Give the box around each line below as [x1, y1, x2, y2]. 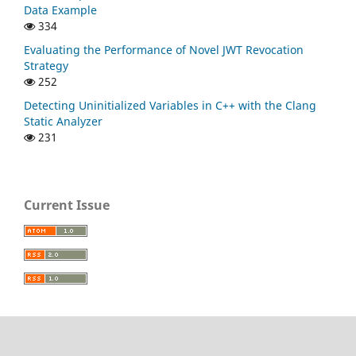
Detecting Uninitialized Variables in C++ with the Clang [24, 97, 316, 113]
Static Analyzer [24, 113, 103, 129]
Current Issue [24, 195, 110, 214]
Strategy [24, 57, 68, 73]
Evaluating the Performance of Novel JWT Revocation [24, 41, 304, 57]
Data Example [24, 2, 97, 17]
